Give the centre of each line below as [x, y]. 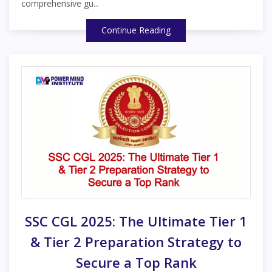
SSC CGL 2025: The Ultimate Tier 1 [136, 221]
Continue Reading [136, 30]
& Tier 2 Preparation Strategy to [136, 242]
